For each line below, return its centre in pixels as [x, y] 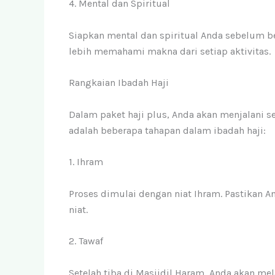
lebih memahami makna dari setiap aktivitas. [170, 51]
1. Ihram [86, 162]
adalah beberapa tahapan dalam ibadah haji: [167, 130]
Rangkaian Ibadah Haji [119, 83]
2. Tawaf [86, 241]
